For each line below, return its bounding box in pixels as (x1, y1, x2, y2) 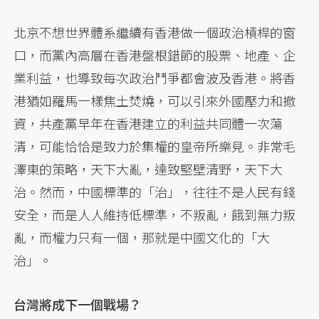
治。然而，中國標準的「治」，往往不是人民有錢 (14, 182, 296, 201)
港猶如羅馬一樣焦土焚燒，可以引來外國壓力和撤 (14, 90, 296, 110)
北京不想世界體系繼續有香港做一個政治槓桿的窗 (14, 22, 296, 41)
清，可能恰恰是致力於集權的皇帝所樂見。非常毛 (14, 136, 296, 155)
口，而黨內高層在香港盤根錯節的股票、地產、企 (14, 45, 296, 64)
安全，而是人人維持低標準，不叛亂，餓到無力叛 (14, 204, 296, 224)
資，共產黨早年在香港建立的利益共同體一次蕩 (14, 113, 283, 132)
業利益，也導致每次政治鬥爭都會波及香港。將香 (14, 68, 296, 87)
